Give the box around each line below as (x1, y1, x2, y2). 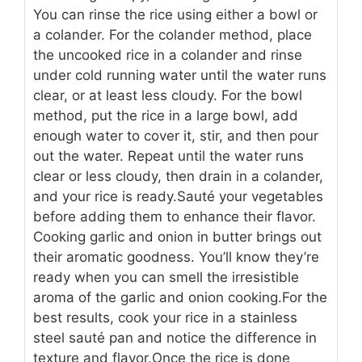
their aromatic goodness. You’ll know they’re (33, 249, 319, 266)
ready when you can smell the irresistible (33, 269, 299, 286)
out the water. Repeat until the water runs (33, 148, 304, 165)
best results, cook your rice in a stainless (33, 309, 297, 326)
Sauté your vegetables (177, 188, 323, 205)
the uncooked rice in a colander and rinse (33, 47, 302, 64)
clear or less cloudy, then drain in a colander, (33, 168, 323, 185)
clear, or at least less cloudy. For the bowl (33, 87, 302, 104)
